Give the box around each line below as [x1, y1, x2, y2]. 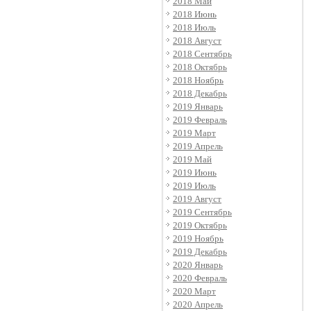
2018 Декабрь [173, 88, 227, 99]
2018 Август [173, 35, 221, 46]
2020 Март [173, 286, 216, 296]
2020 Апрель [173, 299, 223, 310]
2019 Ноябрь [173, 233, 224, 244]
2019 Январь [173, 101, 223, 112]
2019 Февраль [173, 115, 227, 125]
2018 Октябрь [173, 62, 227, 72]
